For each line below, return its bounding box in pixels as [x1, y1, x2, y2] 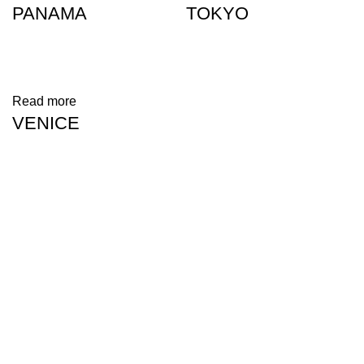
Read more [12, 94, 76, 109]
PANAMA [12, 3, 87, 24]
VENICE [12, 113, 80, 134]
